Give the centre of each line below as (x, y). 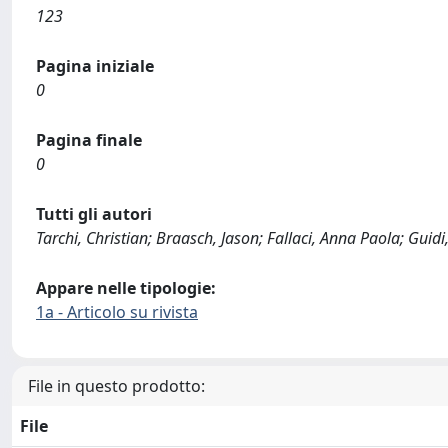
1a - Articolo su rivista (117, 312)
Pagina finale (89, 140)
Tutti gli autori (94, 214)
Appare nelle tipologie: (126, 288)
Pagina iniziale (95, 66)
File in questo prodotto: (116, 386)
